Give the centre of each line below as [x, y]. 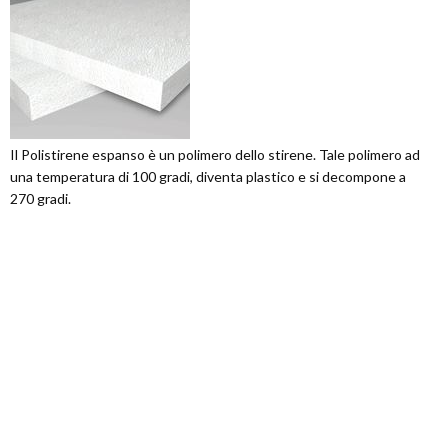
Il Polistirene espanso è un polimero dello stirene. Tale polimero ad [215, 155]
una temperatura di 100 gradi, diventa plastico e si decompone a [208, 177]
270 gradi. [40, 199]
